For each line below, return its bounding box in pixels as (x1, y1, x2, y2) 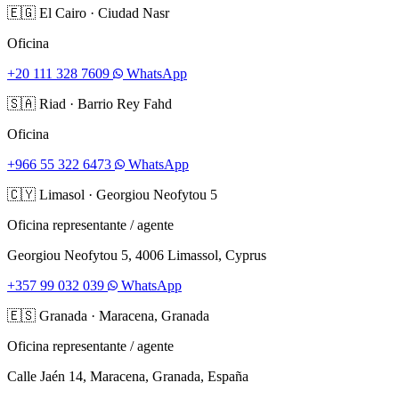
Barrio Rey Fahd (77, 95, 172, 111)
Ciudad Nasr (98, 4, 169, 20)
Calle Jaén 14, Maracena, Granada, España (7, 368, 248, 384)
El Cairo (36, 4, 90, 20)
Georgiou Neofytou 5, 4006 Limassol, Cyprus (7, 247, 266, 263)
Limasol (36, 186, 88, 202)
